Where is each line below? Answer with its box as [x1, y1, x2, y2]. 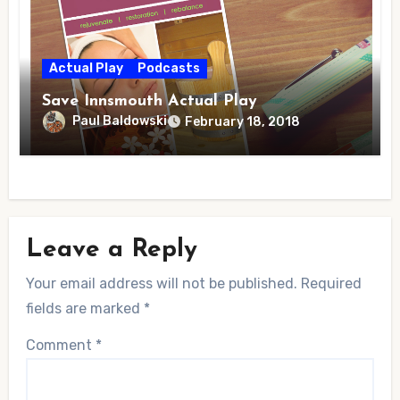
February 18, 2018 [185, 114, 301, 130]
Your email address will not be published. [25, 275, 297, 293]
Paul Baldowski [72, 113, 168, 129]
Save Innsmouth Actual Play [42, 93, 258, 111]
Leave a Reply [25, 237, 197, 262]
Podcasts [137, 61, 201, 77]
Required [300, 275, 362, 293]
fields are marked [25, 300, 144, 318]
